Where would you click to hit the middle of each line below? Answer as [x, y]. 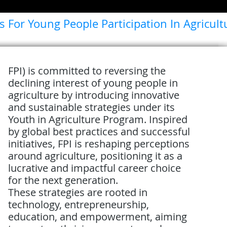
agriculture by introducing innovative [94, 95]
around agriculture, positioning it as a [96, 156]
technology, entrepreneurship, [79, 204]
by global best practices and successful [99, 131]
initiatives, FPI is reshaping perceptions [99, 144]
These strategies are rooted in [78, 192]
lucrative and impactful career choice [95, 168]
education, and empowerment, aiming [98, 217]
